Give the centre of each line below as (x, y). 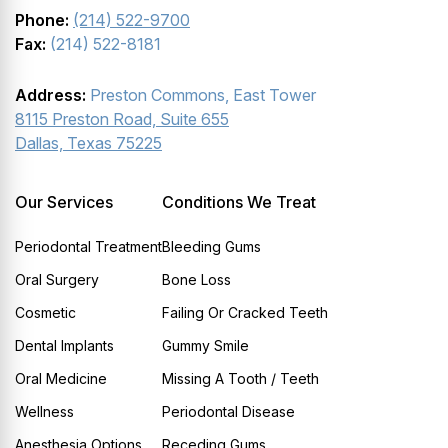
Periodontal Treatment (88, 247)
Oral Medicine (61, 379)
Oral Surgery (57, 280)
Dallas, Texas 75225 (88, 143)
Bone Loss (196, 280)
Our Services (64, 202)
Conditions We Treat (239, 202)
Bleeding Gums (211, 247)
